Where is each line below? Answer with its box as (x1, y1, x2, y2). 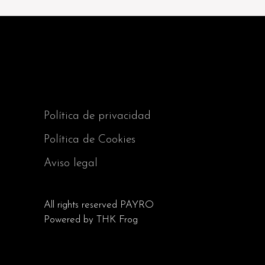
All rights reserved (44, 199, 120, 210)
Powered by (44, 214, 96, 225)
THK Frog (96, 214, 138, 225)
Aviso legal (44, 157, 98, 169)
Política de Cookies (44, 134, 135, 146)
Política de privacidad (44, 110, 151, 122)
